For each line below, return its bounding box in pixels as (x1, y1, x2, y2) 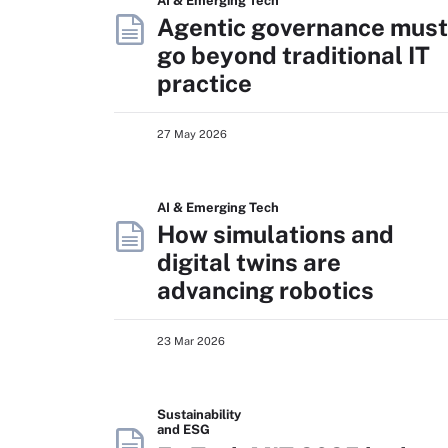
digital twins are (157, 247, 341, 276)
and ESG (157, 421, 210, 437)
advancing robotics (157, 275, 374, 304)
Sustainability (157, 406, 241, 422)
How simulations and (157, 219, 394, 248)
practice (157, 68, 252, 97)
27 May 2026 (157, 127, 227, 140)
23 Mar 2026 (157, 334, 225, 347)
